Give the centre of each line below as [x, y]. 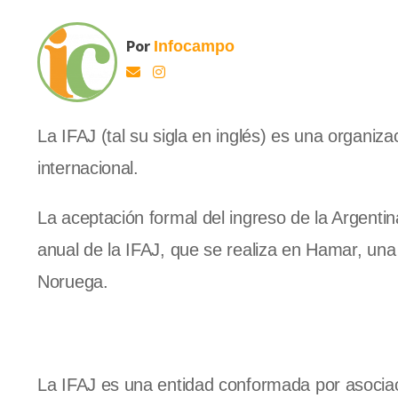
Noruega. [73, 282]
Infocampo [194, 47]
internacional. [88, 168]
